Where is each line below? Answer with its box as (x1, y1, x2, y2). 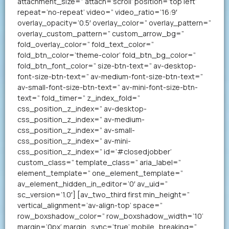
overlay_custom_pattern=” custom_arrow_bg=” (17, 29, 184, 38)
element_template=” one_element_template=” (17, 168, 183, 178)
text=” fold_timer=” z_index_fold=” (17, 93, 140, 103)
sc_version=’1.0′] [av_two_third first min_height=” (17, 190, 190, 199)
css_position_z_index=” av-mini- (17, 136, 131, 146)
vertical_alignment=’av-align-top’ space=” (17, 200, 163, 210)
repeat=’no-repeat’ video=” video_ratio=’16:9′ (17, 7, 177, 17)
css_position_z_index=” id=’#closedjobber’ (17, 147, 172, 156)
